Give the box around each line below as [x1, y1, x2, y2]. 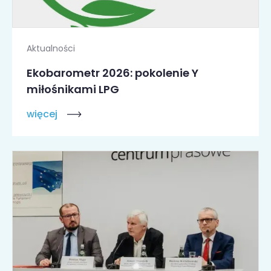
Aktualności [27, 42, 75, 55]
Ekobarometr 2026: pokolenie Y [27, 65, 198, 81]
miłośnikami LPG [27, 82, 119, 97]
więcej [27, 107, 57, 122]
